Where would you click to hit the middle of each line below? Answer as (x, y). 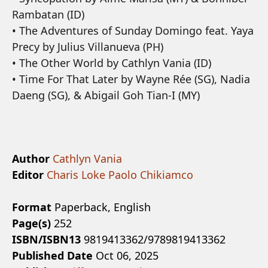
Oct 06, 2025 (126, 256)
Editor (28, 175)
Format (32, 207)
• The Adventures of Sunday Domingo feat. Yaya (133, 31)
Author (31, 159)
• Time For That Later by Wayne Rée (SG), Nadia (131, 79)
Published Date (52, 256)
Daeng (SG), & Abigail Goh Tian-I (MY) (106, 95)
